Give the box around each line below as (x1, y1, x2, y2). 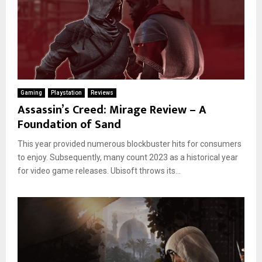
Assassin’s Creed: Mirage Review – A (18, 99, 206, 120)
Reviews (91, 89, 113, 96)
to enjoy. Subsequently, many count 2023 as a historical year (18, 152, 238, 162)
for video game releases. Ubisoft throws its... (18, 166, 181, 175)
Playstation (51, 89, 82, 96)
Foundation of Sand (18, 114, 121, 135)
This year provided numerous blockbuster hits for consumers (18, 139, 242, 149)
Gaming (20, 89, 42, 96)
